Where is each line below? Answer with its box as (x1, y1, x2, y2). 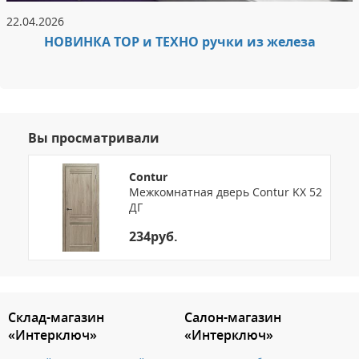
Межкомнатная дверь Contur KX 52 (129, 184, 322, 200)
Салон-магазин (184, 308, 281, 326)
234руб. (129, 228, 178, 246)
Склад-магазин (8, 308, 104, 326)
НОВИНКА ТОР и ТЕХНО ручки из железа (43, 32, 316, 50)
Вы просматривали (28, 128, 159, 147)
